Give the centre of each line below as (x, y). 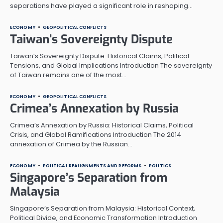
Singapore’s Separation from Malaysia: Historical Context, (103, 208)
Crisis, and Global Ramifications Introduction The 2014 (96, 134)
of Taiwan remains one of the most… (68, 75)
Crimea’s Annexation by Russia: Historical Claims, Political (102, 125)
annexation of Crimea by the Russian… (71, 144)
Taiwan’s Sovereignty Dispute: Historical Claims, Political (100, 56)
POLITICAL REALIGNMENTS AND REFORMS (92, 165)
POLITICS (160, 165)
